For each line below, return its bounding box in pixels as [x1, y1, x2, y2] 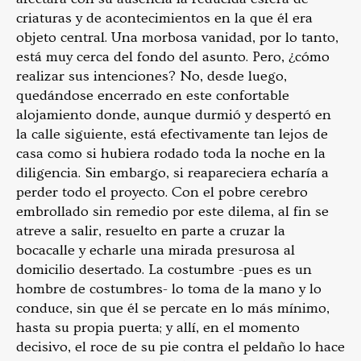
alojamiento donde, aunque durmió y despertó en [16, 106, 331, 123]
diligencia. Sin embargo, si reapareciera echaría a [16, 164, 329, 181]
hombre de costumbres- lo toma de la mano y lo [16, 280, 322, 297]
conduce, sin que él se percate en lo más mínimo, [16, 299, 330, 317]
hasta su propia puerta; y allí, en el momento [16, 318, 300, 336]
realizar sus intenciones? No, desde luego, [16, 67, 287, 85]
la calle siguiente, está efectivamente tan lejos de [16, 125, 328, 143]
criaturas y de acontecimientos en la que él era [16, 9, 313, 27]
